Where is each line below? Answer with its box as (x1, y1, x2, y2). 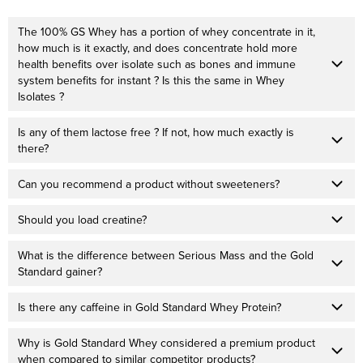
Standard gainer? (18, 263, 102, 280)
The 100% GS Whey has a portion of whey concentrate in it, (18, 23, 315, 41)
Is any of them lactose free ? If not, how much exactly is (18, 124, 294, 141)
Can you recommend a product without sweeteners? (18, 176, 280, 193)
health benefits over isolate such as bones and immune (18, 56, 296, 73)
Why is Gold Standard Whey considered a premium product (18, 335, 315, 352)
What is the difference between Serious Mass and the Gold (18, 247, 314, 264)
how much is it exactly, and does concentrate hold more (18, 40, 297, 57)
